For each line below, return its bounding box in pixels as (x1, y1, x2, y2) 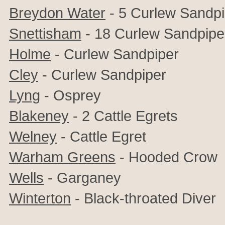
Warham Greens (9, 149, 116, 165)
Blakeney (9, 107, 69, 124)
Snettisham (9, 25, 81, 42)
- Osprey (40, 87, 101, 103)
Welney (9, 128, 57, 145)
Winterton (9, 190, 71, 206)
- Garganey (44, 169, 121, 186)
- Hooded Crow (116, 149, 217, 165)
